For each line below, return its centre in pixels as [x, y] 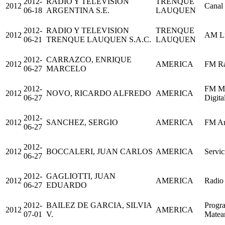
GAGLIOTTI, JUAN [81, 176]
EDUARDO [67, 185]
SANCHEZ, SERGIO [82, 122]
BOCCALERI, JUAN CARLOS [99, 151]
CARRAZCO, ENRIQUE [89, 59]
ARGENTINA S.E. [78, 10]
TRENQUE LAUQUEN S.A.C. [99, 39]
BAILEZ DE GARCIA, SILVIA [99, 205]
